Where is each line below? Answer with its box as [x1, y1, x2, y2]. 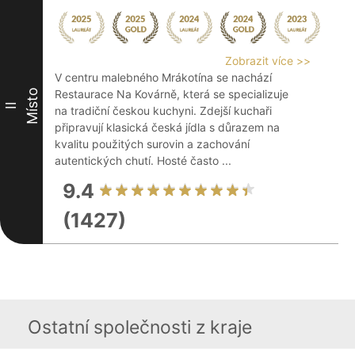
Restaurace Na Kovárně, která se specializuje [55, 87, 288, 101]
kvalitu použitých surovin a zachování [55, 137, 250, 151]
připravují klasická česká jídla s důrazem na [55, 120, 280, 134]
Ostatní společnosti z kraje [28, 316, 252, 338]
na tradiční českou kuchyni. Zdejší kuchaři [55, 104, 272, 117]
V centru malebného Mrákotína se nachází [55, 71, 272, 84]
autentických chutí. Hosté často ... [55, 154, 231, 167]
